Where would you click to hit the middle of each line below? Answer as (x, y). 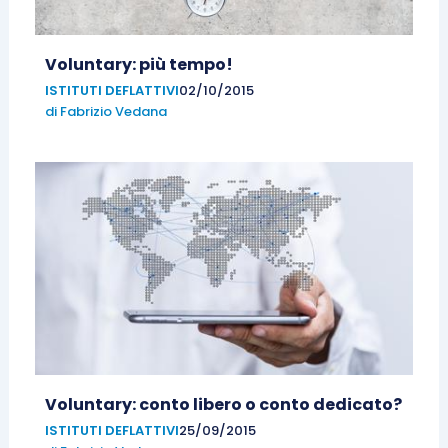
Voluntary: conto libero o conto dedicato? (223, 404)
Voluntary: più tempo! (138, 64)
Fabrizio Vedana (113, 111)
